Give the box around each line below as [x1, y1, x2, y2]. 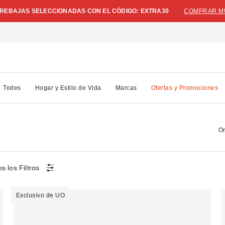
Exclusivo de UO [16, 191, 65, 199]
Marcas [115, 84, 137, 91]
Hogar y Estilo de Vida [35, 84, 101, 91]
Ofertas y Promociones [151, 84, 218, 91]
